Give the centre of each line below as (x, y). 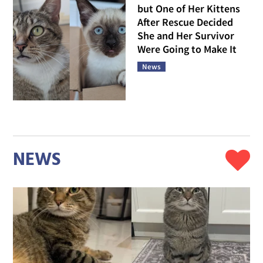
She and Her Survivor (186, 35)
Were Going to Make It (187, 49)
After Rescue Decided (185, 22)
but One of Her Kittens (189, 8)
